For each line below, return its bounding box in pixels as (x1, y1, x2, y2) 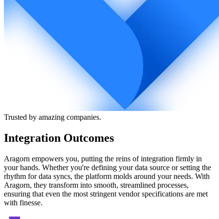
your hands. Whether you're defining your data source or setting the (4, 163, 211, 172)
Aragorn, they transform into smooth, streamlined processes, (4, 180, 189, 189)
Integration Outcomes (4, 131, 114, 144)
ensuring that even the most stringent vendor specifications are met (4, 189, 208, 198)
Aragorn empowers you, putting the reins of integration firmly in (4, 154, 202, 163)
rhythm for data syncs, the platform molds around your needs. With (4, 172, 210, 180)
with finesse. (4, 198, 43, 207)
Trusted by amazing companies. (4, 112, 101, 121)
